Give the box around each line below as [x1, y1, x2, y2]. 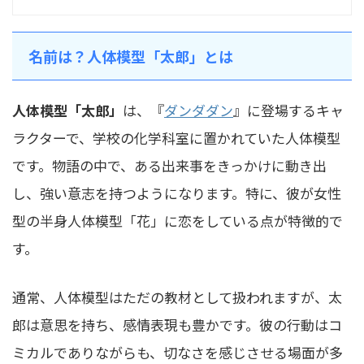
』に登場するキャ [233, 100, 344, 121]
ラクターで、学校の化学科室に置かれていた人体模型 [12, 128, 340, 149]
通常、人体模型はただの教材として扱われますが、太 [12, 287, 342, 308]
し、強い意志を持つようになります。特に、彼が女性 [12, 183, 341, 204]
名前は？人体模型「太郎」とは [28, 45, 233, 67]
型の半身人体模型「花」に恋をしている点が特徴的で [12, 210, 343, 232]
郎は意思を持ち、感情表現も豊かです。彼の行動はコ [12, 314, 342, 336]
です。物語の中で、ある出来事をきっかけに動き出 [12, 155, 327, 176]
